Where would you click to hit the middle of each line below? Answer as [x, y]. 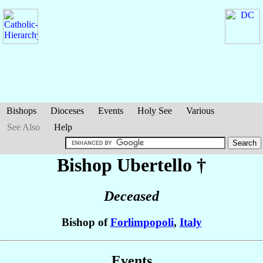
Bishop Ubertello [127, 165]
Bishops [21, 111]
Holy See [155, 111]
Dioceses [67, 111]
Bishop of [86, 222]
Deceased [131, 196]
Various [200, 111]
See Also [23, 127]
